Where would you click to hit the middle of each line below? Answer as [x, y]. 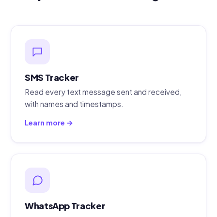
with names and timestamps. [74, 104]
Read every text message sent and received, [103, 92]
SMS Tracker [52, 77]
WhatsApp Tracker [65, 205]
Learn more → [49, 122]
